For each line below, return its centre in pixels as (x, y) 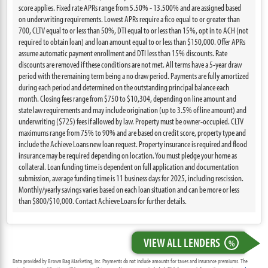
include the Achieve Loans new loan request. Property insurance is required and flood (133, 144)
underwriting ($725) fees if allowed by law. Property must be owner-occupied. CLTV (131, 121)
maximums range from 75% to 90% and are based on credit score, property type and (133, 133)
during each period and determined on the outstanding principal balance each (124, 87)
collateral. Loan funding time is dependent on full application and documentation (129, 167)
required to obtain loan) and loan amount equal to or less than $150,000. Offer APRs (132, 42)
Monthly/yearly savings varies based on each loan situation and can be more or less (129, 189)
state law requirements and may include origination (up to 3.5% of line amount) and (133, 110)
